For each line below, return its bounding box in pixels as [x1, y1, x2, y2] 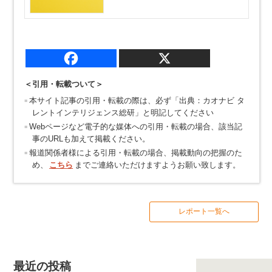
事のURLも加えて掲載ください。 [32, 134, 150, 143]
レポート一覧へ [178, 206, 229, 216]
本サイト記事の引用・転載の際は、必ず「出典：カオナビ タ [29, 95, 245, 105]
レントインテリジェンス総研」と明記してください [32, 107, 214, 117]
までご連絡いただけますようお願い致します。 [74, 160, 240, 169]
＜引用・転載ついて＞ [24, 79, 103, 89]
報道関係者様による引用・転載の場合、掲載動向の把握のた [29, 148, 242, 157]
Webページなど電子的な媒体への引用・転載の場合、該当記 [29, 121, 242, 131]
